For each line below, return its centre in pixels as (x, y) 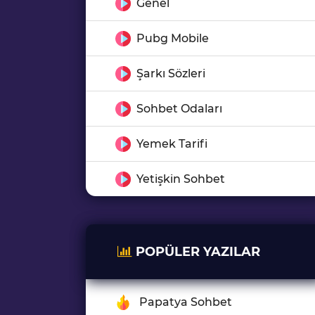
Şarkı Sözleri (171, 73)
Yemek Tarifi (172, 144)
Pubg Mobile (173, 38)
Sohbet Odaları (179, 109)
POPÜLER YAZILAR (196, 252)
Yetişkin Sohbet (181, 179)
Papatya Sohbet (186, 302)
